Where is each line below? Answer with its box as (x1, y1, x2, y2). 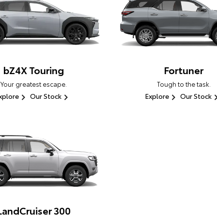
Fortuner (164, 63, 203, 77)
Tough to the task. (156, 79, 211, 89)
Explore (144, 91, 169, 101)
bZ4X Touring (3, 63, 64, 77)
